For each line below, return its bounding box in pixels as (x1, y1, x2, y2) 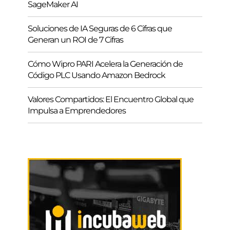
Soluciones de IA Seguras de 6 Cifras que (28, 23, 172, 33)
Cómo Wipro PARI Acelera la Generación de (28, 59, 183, 69)
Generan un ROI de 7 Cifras (28, 34, 123, 45)
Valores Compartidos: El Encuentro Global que (28, 94, 194, 104)
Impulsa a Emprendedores (28, 105, 126, 116)
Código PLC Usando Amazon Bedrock (28, 70, 165, 80)
